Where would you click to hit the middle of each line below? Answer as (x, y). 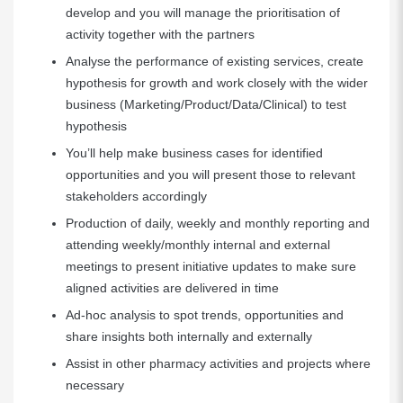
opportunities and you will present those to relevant (210, 175)
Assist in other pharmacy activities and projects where (218, 363)
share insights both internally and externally (189, 336)
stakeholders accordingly (136, 196)
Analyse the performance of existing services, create (215, 61)
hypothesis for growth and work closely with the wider (217, 83)
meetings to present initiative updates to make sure (211, 266)
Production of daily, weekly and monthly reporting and (218, 223)
